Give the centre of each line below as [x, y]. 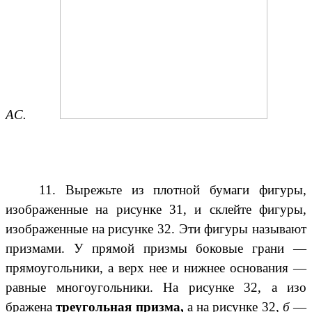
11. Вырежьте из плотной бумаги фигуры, [173, 190]
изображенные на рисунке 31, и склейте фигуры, [156, 210]
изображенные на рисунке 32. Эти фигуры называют [156, 229]
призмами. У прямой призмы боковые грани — [156, 249]
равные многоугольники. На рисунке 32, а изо [156, 288]
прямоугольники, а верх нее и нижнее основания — [156, 268]
